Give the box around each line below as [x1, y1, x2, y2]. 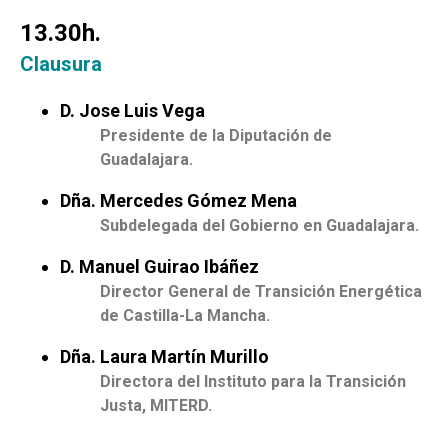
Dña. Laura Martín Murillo [60, 346, 269, 368]
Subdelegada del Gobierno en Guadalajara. [100, 216, 419, 236]
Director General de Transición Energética [100, 282, 422, 302]
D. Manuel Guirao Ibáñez [60, 256, 259, 278]
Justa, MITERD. [100, 396, 212, 416]
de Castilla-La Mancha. [100, 306, 270, 326]
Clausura [20, 52, 102, 77]
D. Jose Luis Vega [60, 100, 205, 122]
